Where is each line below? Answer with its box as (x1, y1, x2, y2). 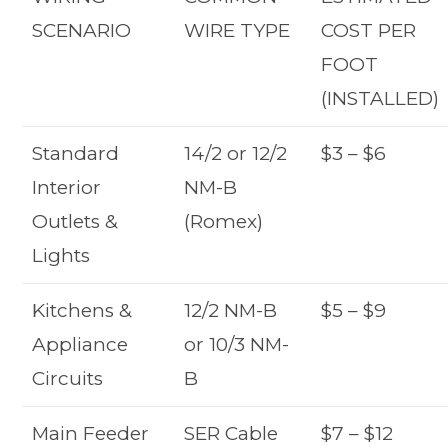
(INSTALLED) (321, 86, 440, 110)
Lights (32, 243, 91, 267)
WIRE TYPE (184, 18, 291, 42)
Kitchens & (32, 298, 133, 322)
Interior (32, 175, 102, 199)
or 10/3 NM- (184, 332, 290, 356)
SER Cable (184, 421, 279, 445)
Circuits (32, 366, 104, 390)
